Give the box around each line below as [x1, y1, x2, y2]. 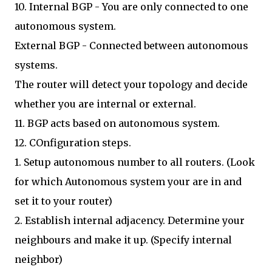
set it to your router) [15, 195, 112, 207]
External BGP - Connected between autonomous [15, 39, 248, 52]
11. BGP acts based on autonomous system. [15, 117, 220, 129]
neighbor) [15, 253, 63, 265]
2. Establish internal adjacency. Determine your [15, 214, 245, 226]
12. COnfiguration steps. [15, 137, 131, 149]
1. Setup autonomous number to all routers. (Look [15, 156, 255, 168]
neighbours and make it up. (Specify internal [15, 234, 232, 246]
